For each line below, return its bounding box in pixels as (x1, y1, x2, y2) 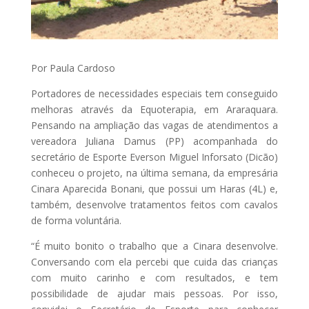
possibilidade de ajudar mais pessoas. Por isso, (30, 287, 279, 301)
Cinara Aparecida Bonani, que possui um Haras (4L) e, (30, 182, 279, 196)
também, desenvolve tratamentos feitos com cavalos (30, 198, 279, 212)
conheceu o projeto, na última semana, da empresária (30, 166, 279, 180)
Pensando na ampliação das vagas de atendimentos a (30, 119, 279, 132)
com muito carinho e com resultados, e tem (30, 271, 279, 285)
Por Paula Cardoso (30, 61, 115, 75)
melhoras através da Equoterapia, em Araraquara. (30, 103, 279, 117)
